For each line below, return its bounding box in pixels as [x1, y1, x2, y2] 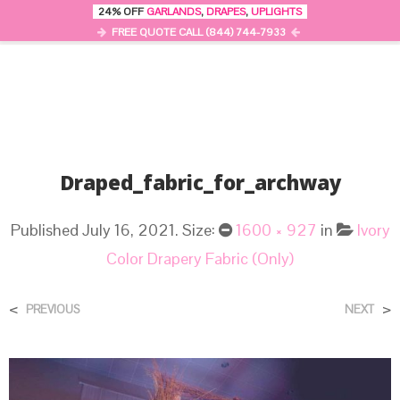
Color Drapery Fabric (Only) [106, 248, 294, 270]
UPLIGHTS [251, 4, 302, 19]
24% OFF [93, 4, 146, 19]
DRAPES [206, 4, 246, 19]
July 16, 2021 [81, 220, 175, 241]
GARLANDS [146, 4, 201, 19]
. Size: [174, 220, 219, 241]
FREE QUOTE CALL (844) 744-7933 [112, 25, 286, 39]
